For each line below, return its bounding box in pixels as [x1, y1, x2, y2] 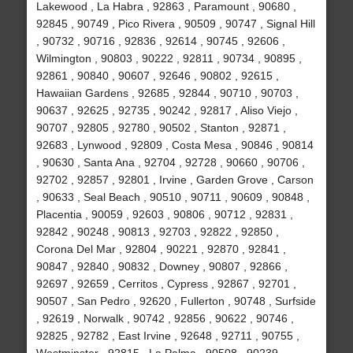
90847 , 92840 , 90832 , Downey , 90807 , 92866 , [35, 260, 288, 273]
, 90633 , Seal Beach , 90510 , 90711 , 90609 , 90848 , [35, 191, 310, 204]
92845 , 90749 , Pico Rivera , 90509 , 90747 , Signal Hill [35, 17, 315, 31]
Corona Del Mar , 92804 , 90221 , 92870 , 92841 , [35, 243, 286, 256]
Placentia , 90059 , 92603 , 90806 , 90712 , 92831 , [35, 208, 293, 221]
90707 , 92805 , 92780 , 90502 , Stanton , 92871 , [35, 121, 286, 135]
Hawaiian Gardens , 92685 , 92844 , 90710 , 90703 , [35, 87, 299, 100]
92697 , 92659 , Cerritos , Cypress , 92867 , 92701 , [35, 277, 296, 291]
